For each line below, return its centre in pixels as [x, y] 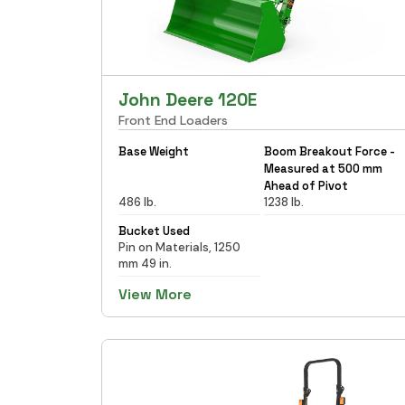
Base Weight [154, 151]
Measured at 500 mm [323, 168]
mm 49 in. [145, 263]
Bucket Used [154, 231]
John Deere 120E [188, 99]
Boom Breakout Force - [329, 151]
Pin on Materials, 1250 [179, 247]
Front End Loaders [173, 120]
